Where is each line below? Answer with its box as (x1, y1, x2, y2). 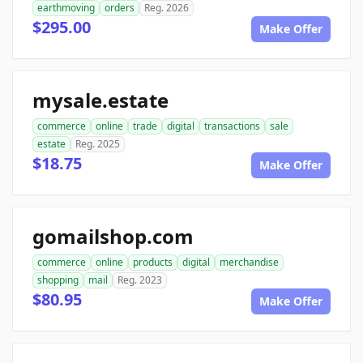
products (133, 254, 173, 269)
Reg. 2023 (117, 272, 162, 287)
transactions (204, 118, 260, 133)
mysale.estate (32, 86, 169, 113)
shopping (37, 272, 79, 287)
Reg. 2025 (75, 136, 120, 151)
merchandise (220, 254, 279, 269)
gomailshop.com (32, 222, 194, 250)
